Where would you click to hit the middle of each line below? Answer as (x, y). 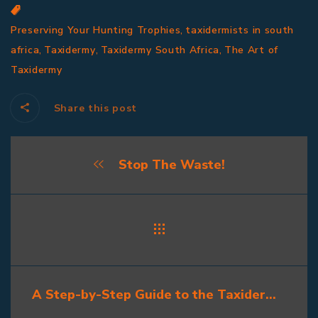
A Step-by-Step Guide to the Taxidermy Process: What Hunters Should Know (271, 295)
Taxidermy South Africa (160, 50)
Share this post (94, 109)
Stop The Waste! (170, 165)
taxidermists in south (240, 31)
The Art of (251, 50)
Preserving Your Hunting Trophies (96, 31)
